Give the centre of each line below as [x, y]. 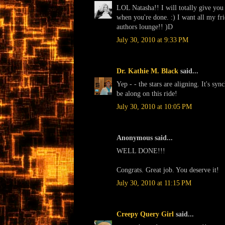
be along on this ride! [147, 93]
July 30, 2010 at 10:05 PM [154, 106]
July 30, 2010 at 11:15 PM [154, 183]
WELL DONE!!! [141, 151]
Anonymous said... [145, 138]
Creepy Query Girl [145, 214]
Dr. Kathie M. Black [147, 71]
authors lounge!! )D [145, 27]
